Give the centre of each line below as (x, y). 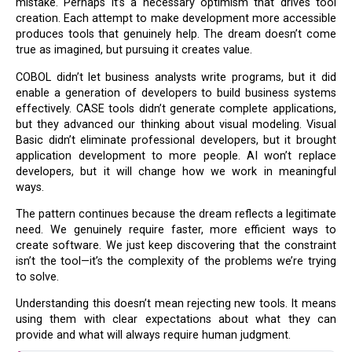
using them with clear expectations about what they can (176, 320)
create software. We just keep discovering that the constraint (176, 245)
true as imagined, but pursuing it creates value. (134, 50)
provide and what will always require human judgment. (154, 335)
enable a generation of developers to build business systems (176, 93)
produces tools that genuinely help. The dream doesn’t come (176, 35)
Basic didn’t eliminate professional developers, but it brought (176, 140)
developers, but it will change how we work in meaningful (176, 171)
